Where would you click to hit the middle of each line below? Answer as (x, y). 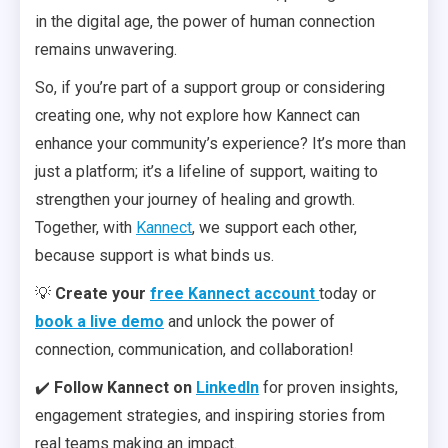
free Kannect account (232, 293)
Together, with (85, 227)
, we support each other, (274, 227)
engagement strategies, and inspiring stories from (210, 415)
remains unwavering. (106, 49)
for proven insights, (328, 387)
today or (347, 293)
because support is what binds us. (154, 255)
